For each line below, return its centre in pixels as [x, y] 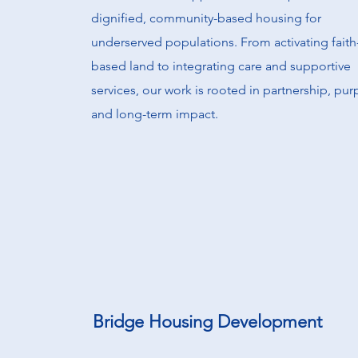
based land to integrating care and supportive [221, 66]
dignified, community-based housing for [206, 18]
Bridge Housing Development [207, 322]
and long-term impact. [155, 114]
